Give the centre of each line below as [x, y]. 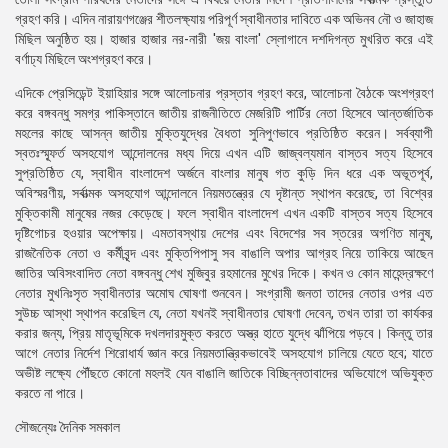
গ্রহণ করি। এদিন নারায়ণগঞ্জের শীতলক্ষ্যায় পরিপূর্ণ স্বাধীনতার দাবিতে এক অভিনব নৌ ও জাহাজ [224, 19]
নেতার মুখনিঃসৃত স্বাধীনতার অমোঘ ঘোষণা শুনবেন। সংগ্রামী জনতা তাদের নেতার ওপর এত [224, 293]
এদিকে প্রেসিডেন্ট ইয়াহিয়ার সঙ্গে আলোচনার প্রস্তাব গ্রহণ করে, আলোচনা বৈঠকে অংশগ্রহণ [224, 93]
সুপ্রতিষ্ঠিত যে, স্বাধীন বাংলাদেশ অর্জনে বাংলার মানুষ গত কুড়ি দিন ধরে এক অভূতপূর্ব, [224, 173]
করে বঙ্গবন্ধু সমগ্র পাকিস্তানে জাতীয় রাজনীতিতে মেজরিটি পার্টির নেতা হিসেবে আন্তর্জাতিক [224, 113]
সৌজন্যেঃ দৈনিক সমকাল [67, 427]
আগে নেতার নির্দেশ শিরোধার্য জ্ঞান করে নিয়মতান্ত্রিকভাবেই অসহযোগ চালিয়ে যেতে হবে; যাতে [224, 353]
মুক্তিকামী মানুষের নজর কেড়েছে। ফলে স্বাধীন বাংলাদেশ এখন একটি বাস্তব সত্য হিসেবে [224, 213]
